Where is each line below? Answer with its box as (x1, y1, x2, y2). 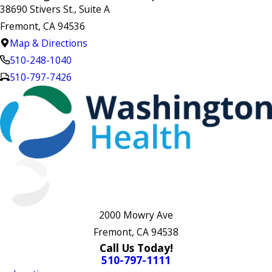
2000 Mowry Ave (99, 208, 173, 222)
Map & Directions (9, 36, 87, 50)
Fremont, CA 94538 (93, 225, 178, 239)
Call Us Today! (99, 240, 173, 256)
